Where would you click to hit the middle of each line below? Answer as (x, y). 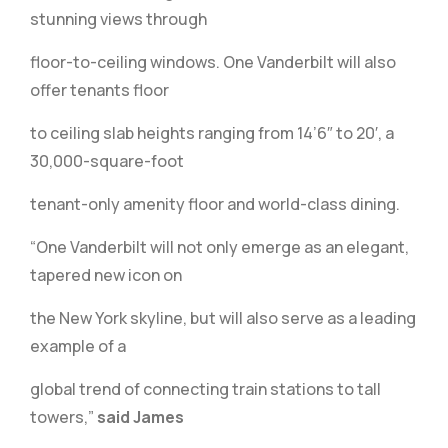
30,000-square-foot (107, 161)
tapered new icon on (106, 275)
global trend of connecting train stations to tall (205, 389)
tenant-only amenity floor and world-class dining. (215, 204)
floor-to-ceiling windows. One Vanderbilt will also (213, 62)
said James (140, 417)
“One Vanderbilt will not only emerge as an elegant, (219, 247)
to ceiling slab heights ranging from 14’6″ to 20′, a (212, 133)
